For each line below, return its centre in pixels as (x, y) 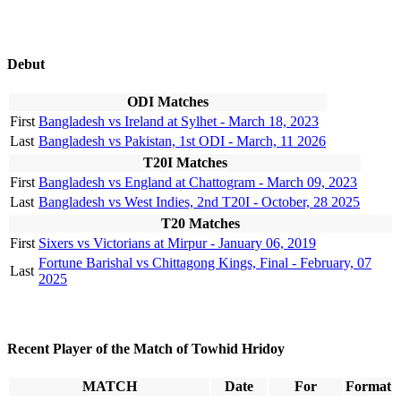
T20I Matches (185, 162)
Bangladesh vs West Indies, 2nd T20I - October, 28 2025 (199, 201)
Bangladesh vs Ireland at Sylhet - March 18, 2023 (179, 121)
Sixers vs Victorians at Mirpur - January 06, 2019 (177, 243)
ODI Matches (168, 101)
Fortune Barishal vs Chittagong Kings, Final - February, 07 (205, 262)
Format (368, 387)
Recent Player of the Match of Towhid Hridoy (146, 349)
